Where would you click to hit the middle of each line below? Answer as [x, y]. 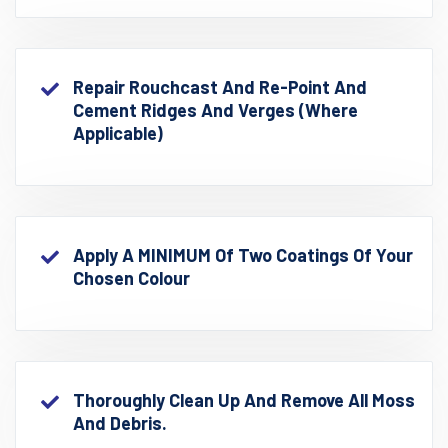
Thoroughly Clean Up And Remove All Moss [244, 399]
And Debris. [120, 422]
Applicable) [118, 132]
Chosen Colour [131, 277]
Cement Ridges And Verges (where [215, 109]
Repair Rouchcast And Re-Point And [220, 86]
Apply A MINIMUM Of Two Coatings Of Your [243, 254]
